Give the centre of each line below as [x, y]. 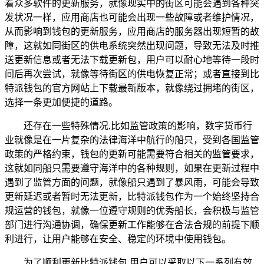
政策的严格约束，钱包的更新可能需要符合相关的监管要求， [132, 154]
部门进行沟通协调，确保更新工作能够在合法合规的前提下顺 [132, 225]
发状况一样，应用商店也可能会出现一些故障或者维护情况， [132, 17]
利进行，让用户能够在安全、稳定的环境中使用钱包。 [118, 239]
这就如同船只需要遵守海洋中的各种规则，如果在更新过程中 [132, 168]
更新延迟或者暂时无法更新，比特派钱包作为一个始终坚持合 [132, 196]
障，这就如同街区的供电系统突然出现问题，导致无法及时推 [132, 45]
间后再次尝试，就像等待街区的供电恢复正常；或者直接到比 [132, 74]
